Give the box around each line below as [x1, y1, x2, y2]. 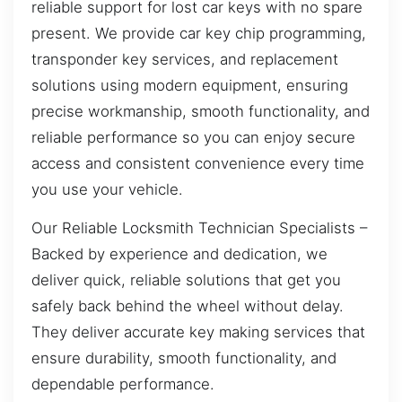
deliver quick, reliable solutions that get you [31, 271, 341, 290]
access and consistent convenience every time [31, 153, 364, 172]
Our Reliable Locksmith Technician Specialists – [31, 219, 367, 238]
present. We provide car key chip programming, [31, 23, 366, 42]
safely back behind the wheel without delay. [31, 297, 344, 316]
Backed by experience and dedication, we [31, 245, 328, 264]
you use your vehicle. [31, 179, 183, 198]
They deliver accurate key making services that [31, 323, 365, 342]
